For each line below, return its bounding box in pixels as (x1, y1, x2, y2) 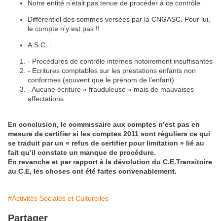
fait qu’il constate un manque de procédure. (8, 148, 156, 156)
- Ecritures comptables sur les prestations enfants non (28, 67, 196, 74)
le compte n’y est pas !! (28, 25, 100, 33)
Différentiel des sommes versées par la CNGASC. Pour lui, (28, 15, 210, 23)
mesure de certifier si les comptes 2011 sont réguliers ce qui (8, 130, 210, 138)
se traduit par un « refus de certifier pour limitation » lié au (8, 139, 204, 147)
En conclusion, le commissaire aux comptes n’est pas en (8, 120, 200, 128)
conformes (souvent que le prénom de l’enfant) (28, 76, 174, 84)
